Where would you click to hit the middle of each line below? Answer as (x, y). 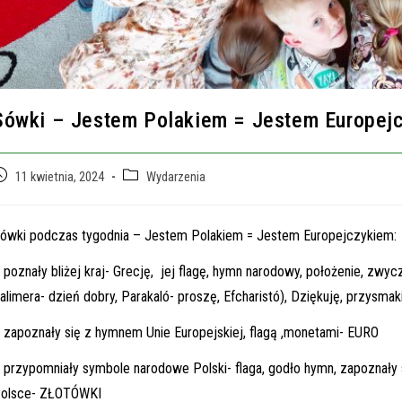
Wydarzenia (176, 178)
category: (146, 194)
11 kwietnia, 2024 (60, 178)
